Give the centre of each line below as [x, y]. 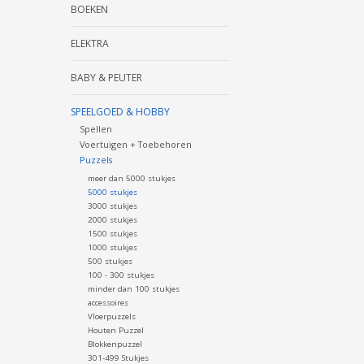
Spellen [95, 129]
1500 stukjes [112, 234]
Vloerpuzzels [111, 317]
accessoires [108, 303]
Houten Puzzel [115, 331]
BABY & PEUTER [106, 78]
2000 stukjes [112, 220]
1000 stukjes [112, 248]
